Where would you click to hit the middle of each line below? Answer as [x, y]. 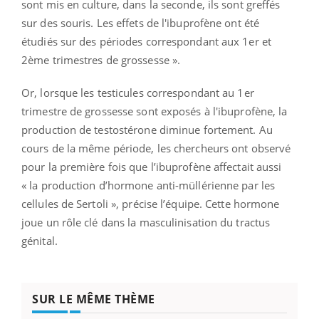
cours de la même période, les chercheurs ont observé [156, 148]
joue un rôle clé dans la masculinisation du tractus [146, 222]
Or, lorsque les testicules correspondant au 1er [138, 92]
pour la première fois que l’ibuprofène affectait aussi [152, 166]
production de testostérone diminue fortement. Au [147, 129]
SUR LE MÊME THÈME [94, 299]
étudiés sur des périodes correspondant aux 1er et [146, 41]
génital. [40, 240]
